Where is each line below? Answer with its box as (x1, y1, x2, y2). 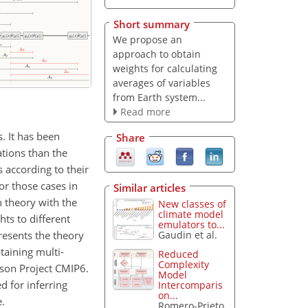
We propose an (112, 32, 182, 46)
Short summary (113, 16, 190, 31)
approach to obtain (112, 47, 201, 60)
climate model (158, 207, 224, 221)
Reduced (158, 247, 199, 261)
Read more (120, 104, 170, 118)
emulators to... (158, 217, 225, 231)
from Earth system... (112, 90, 206, 104)
